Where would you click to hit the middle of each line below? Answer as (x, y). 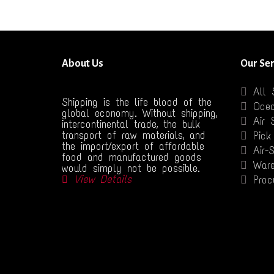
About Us (83, 64)
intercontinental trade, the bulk (131, 124)
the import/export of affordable (133, 146)
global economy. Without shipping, (139, 113)
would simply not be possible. (131, 168)
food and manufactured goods (131, 157)
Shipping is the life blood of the (137, 102)
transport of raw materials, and (134, 135)
